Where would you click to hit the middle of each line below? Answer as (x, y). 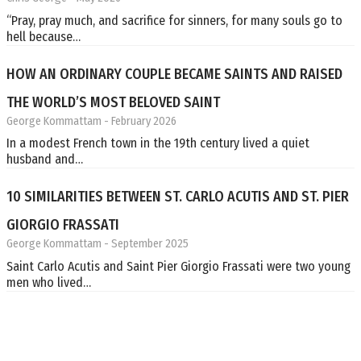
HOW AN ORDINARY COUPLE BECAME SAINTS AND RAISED (174, 74)
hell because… (44, 36)
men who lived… (49, 282)
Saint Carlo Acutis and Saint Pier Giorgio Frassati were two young (178, 266)
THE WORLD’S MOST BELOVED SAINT (113, 102)
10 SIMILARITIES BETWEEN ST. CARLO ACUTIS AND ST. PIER (178, 197)
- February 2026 (139, 121)
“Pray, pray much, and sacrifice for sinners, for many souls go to (174, 20)
